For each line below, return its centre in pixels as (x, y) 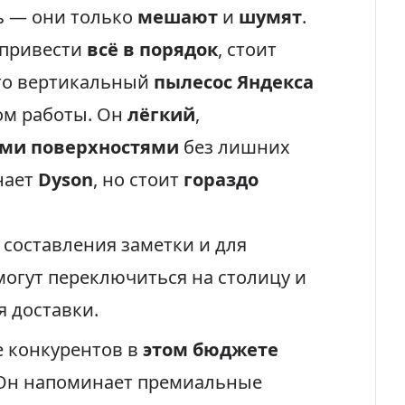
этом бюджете (211, 349)
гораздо (221, 179)
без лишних (235, 147)
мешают (178, 17)
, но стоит (138, 179)
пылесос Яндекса (234, 82)
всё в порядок (152, 49)
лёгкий (161, 114)
